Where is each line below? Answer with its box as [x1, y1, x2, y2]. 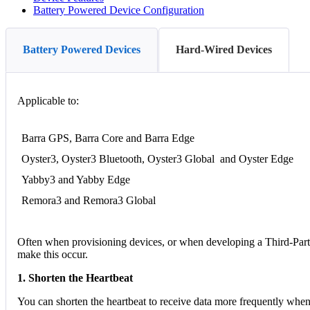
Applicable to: [17, 94, 79, 107]
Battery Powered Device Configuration [33, 3, 204, 16]
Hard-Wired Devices [176, 43, 272, 55]
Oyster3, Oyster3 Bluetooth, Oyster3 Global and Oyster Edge [21, 153, 294, 165]
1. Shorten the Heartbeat [17, 271, 133, 284]
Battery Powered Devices [23, 43, 140, 55]
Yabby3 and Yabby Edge [21, 174, 131, 186]
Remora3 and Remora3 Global [21, 194, 156, 207]
